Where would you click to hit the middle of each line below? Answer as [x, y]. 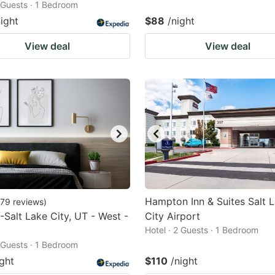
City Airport [172, 216]
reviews [28, 202]
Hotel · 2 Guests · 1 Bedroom [202, 230]
